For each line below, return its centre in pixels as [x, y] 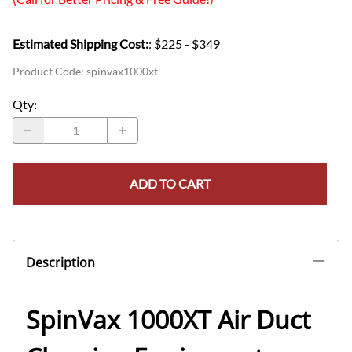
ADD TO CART [170, 183]
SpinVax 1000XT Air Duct [168, 320]
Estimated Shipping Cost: [81, 43]
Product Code [47, 71]
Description [60, 262]
